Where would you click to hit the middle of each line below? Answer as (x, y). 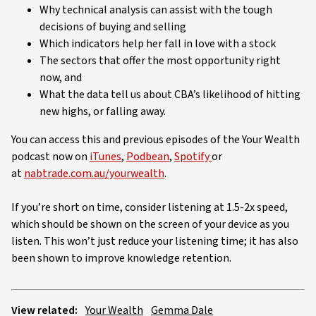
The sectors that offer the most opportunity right (160, 61)
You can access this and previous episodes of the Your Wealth (156, 140)
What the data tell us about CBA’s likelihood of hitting (170, 95)
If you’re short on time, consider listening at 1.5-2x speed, (150, 208)
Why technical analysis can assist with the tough (156, 10)
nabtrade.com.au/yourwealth (94, 174)
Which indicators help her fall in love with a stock (158, 44)
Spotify (193, 157)
